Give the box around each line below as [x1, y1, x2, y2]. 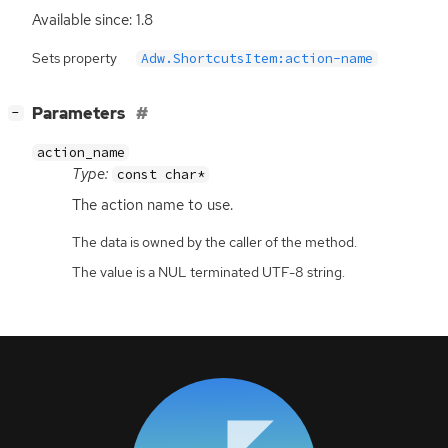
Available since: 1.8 [32, 10, 153, 31]
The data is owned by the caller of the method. [72, 232, 357, 251]
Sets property [32, 48, 117, 67]
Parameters [32, 103, 128, 125]
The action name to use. [72, 194, 233, 215]
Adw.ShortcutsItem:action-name [141, 49, 374, 67]
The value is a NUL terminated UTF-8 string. [72, 262, 345, 281]
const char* [116, 165, 205, 183]
